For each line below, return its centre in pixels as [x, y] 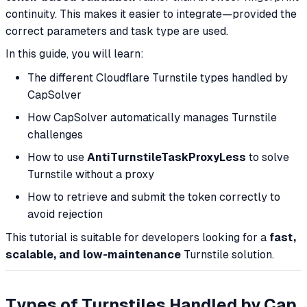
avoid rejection [65, 214]
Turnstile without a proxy [91, 174]
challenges [55, 134]
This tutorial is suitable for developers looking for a [137, 238]
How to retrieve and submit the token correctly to [154, 197]
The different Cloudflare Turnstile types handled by [158, 77]
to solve [268, 157]
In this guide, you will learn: [75, 54]
